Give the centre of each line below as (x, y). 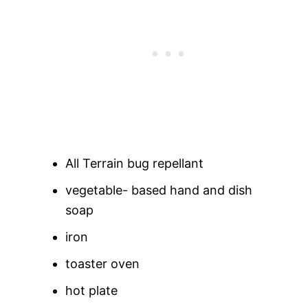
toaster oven (102, 264)
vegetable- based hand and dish (158, 190)
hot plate (91, 291)
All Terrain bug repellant (134, 164)
